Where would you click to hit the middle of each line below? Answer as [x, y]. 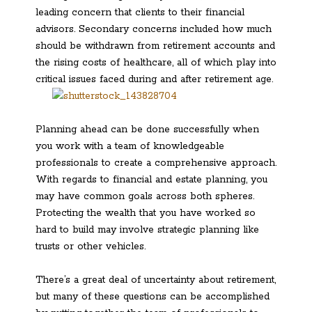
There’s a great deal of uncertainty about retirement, [156, 280]
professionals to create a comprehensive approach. [156, 163]
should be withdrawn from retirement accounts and [155, 46]
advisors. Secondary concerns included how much [154, 29]
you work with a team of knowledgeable [130, 147]
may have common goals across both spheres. [145, 197]
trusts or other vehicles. [91, 247]
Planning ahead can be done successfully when [147, 130]
